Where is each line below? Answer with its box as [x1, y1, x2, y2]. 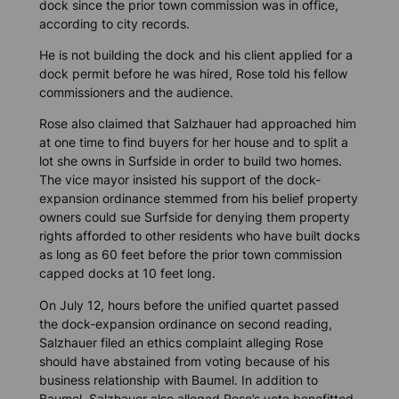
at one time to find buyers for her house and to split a [38, 134, 348, 151]
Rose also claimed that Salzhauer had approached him [38, 116, 356, 132]
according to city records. [38, 16, 190, 32]
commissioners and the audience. [38, 85, 233, 101]
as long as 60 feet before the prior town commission [38, 247, 342, 263]
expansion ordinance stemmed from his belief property [38, 191, 358, 207]
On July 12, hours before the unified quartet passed [38, 297, 339, 313]
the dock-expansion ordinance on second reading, [38, 315, 332, 331]
